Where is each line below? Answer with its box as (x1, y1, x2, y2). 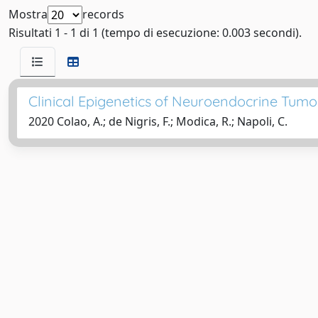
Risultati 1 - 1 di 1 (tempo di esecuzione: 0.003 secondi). (9, 25, 302, 40)
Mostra (9, 6, 48, 22)
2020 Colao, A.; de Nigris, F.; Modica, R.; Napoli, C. (28, 114, 287, 129)
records (82, 6, 124, 22)
